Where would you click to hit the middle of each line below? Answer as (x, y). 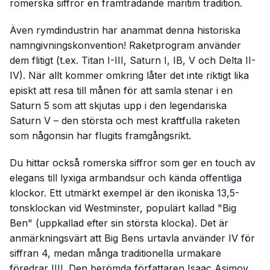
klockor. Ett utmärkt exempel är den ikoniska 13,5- (124, 193)
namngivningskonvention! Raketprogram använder (125, 46)
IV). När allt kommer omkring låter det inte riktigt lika (129, 76)
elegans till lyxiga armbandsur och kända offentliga (126, 178)
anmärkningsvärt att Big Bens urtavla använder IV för (132, 238)
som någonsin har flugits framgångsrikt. (100, 136)
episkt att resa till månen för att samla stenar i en (121, 91)
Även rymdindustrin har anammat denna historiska (125, 30)
